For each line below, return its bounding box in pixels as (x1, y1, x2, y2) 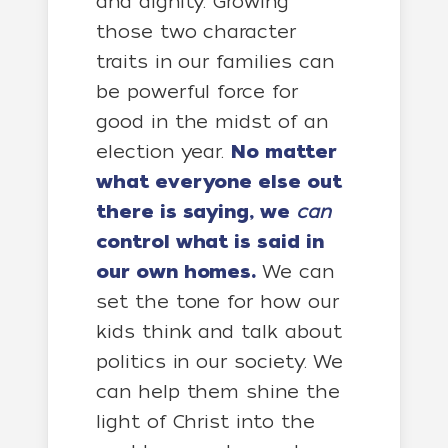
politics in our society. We (96, 351, 343, 372)
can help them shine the (96, 381, 340, 402)
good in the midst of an (96, 111, 328, 132)
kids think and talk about (96, 321, 342, 342)
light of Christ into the (96, 411, 315, 432)
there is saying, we (96, 201, 296, 223)
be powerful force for (96, 81, 298, 102)
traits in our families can (96, 51, 334, 72)
